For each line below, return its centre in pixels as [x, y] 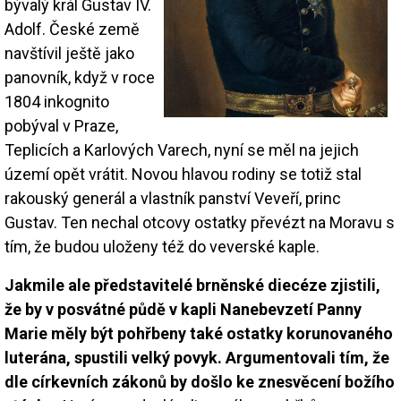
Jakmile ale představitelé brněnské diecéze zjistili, [192, 285]
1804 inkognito [57, 101]
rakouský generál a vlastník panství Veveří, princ [173, 198]
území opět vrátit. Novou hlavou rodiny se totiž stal [183, 174]
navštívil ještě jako [69, 53]
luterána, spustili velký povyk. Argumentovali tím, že [197, 357]
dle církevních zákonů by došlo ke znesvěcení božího [200, 381]
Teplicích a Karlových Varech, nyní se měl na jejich [182, 149]
